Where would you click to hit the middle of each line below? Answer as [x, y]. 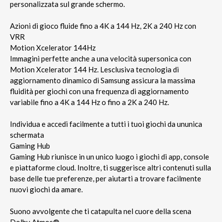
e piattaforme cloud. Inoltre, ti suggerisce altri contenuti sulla [111, 167]
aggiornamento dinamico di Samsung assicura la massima [103, 80]
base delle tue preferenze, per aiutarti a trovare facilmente [106, 178]
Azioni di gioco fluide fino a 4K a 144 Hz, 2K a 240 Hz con [103, 26]
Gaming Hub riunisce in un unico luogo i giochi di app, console [110, 156]
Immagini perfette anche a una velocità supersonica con [101, 58]
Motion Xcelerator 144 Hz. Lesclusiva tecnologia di [94, 69]
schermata [27, 135]
